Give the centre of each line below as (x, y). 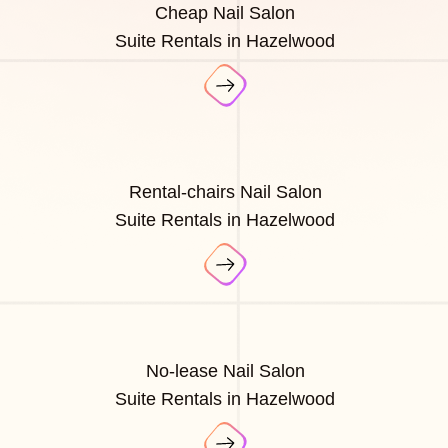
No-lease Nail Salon (225, 371)
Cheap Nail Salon (225, 13)
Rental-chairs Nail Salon (225, 192)
